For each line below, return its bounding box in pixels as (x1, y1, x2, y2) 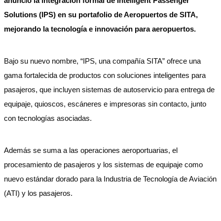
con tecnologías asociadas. (4, 114, 94, 122)
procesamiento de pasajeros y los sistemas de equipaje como (4, 160, 203, 169)
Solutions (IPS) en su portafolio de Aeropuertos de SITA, (4, 10, 198, 19)
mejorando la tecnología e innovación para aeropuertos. (4, 25, 196, 33)
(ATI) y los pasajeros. (4, 189, 73, 197)
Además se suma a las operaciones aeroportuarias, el (4, 146, 178, 154)
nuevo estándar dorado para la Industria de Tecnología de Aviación (4, 175, 217, 183)
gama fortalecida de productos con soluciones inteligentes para (4, 71, 206, 79)
